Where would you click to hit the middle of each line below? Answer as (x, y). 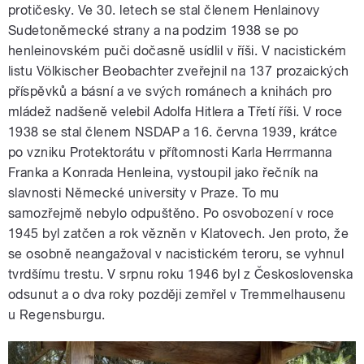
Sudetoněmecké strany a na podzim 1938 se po (154, 31)
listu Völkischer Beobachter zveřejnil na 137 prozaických (179, 71)
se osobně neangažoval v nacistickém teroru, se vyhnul (176, 254)
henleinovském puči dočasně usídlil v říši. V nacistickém (178, 51)
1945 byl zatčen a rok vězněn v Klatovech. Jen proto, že (179, 234)
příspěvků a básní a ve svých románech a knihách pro (170, 92)
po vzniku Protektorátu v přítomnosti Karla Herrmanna (170, 153)
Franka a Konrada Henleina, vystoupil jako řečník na (163, 173)
